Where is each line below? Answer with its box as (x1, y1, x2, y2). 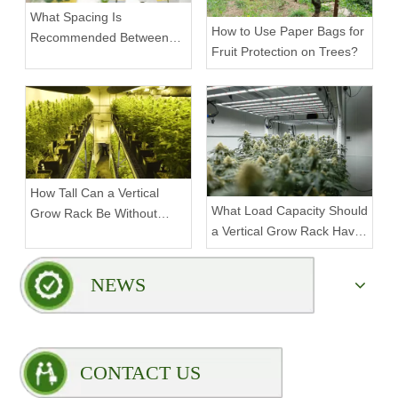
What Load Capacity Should (211, 203, 368, 218)
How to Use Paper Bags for (211, 23, 364, 38)
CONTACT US (80, 361, 201, 384)
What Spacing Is (30, 10, 122, 25)
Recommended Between (30, 30, 169, 45)
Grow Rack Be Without (30, 206, 157, 221)
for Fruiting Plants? (211, 243, 318, 259)
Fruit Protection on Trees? (211, 44, 358, 59)
